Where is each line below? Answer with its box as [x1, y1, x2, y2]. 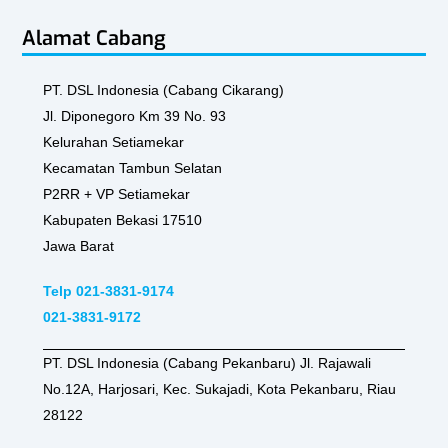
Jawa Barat [42, 238, 114, 255]
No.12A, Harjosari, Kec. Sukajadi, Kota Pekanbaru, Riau [42, 380, 396, 397]
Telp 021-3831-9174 [42, 283, 174, 300]
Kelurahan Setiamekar [42, 134, 184, 151]
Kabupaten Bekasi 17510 [42, 212, 202, 229]
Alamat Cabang [22, 24, 167, 52]
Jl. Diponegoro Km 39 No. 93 [42, 108, 226, 125]
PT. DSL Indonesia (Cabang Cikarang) [42, 82, 284, 99]
